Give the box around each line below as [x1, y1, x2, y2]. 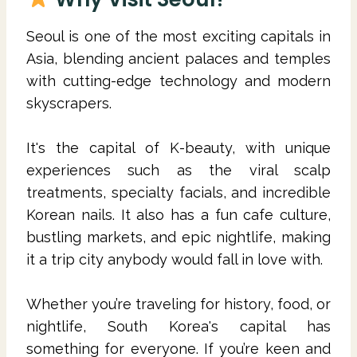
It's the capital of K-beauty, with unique [26, 139, 331, 156]
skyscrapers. [26, 94, 116, 112]
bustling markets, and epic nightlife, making [26, 228, 331, 245]
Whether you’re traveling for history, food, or [26, 295, 331, 312]
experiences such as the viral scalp [26, 161, 331, 178]
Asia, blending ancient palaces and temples [26, 49, 331, 67]
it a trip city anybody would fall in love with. [26, 250, 323, 268]
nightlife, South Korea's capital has [26, 317, 331, 335]
